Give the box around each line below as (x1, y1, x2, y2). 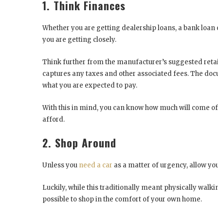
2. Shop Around (42, 134, 116, 150)
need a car (79, 161, 112, 169)
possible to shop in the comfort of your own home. (42, 195, 203, 203)
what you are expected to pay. (42, 81, 139, 90)
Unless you (42, 161, 79, 169)
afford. (42, 115, 66, 124)
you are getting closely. (42, 35, 118, 44)
